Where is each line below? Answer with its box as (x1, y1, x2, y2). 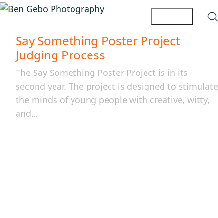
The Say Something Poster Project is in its (16, 67, 188, 78)
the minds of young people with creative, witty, (16, 94, 210, 106)
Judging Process (16, 47, 105, 63)
